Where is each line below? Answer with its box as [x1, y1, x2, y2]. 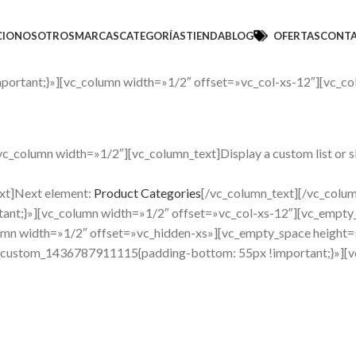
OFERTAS [273, 29, 321, 42]
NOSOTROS [14, 29, 75, 42]
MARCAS [75, 29, 120, 42]
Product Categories [94, 185, 201, 200]
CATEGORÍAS [119, 29, 187, 42]
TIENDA [186, 29, 226, 42]
